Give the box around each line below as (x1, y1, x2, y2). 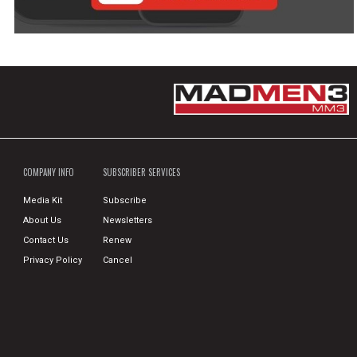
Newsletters (102, 214, 152, 226)
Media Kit (22, 194, 62, 206)
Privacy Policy (22, 254, 82, 265)
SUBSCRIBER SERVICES (102, 165, 180, 178)
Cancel (102, 254, 132, 265)
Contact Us (22, 234, 69, 245)
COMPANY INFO (22, 165, 74, 178)
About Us (22, 214, 61, 226)
